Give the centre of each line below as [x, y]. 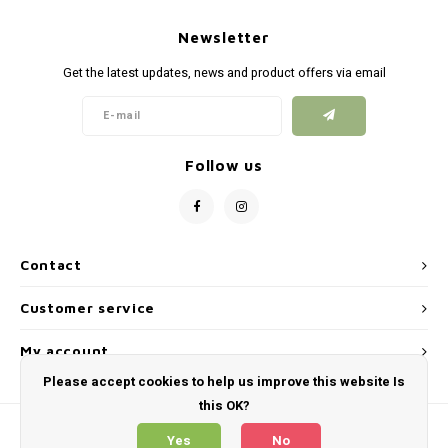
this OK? [224, 405]
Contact [51, 265]
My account [64, 351]
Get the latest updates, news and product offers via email [224, 72]
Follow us [224, 165]
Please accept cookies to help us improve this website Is [224, 381]
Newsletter [224, 36]
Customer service [88, 308]
